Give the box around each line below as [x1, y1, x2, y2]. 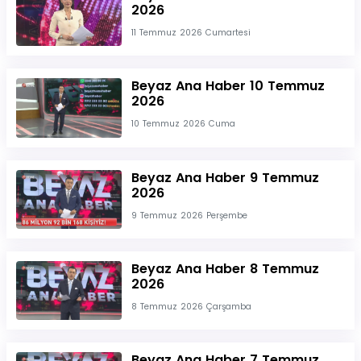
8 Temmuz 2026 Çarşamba [131, 301, 251, 313]
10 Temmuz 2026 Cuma [131, 118, 235, 131]
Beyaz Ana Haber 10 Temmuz [131, 77, 325, 96]
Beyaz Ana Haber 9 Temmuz [131, 168, 319, 187]
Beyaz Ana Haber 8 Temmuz [131, 259, 319, 279]
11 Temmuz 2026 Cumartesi [131, 27, 251, 39]
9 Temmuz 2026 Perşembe [131, 209, 247, 222]
